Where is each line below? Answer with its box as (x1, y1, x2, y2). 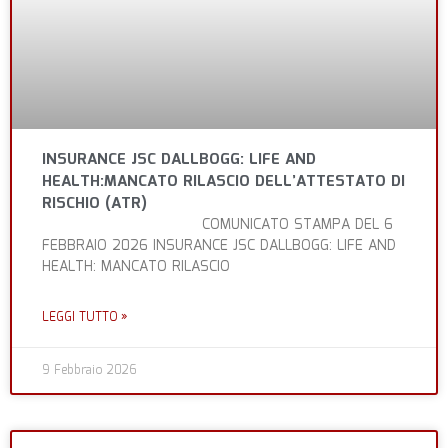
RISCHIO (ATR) (42, 192, 147, 217)
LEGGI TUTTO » (42, 308, 128, 328)
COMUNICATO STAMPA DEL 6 (42, 214, 393, 237)
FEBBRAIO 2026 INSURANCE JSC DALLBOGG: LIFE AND (42, 235, 396, 258)
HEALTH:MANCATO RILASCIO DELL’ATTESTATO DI (42, 170, 405, 195)
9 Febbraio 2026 (42, 361, 137, 381)
